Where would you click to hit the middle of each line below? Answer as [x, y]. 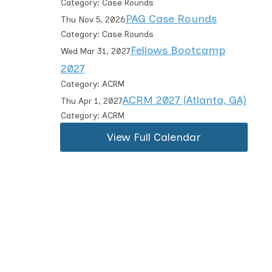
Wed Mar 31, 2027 [95, 51]
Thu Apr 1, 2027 [91, 101]
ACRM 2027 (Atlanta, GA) [184, 100]
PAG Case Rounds [171, 19]
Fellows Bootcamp [178, 50]
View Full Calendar [154, 137]
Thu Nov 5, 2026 [93, 20]
